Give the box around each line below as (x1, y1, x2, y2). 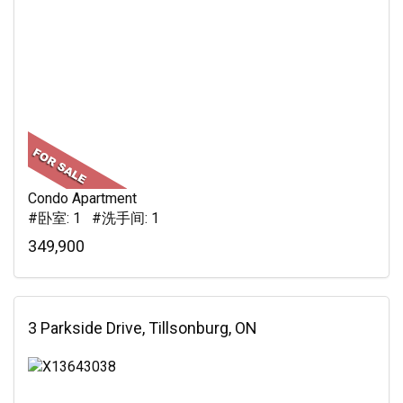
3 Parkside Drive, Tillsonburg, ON (28, 318, 257, 337)
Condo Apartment (28, 190, 137, 207)
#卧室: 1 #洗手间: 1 (28, 210, 159, 227)
